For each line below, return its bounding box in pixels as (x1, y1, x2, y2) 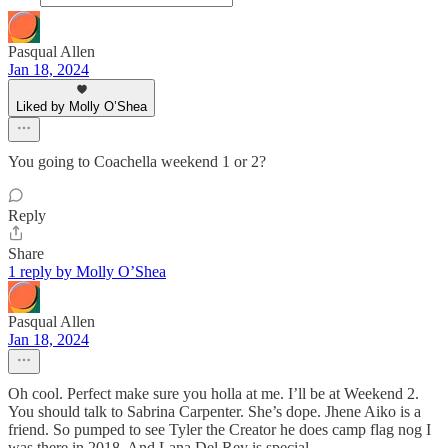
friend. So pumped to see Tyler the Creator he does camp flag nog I (8, 421, 431, 438)
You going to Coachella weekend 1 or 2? (8, 153, 266, 170)
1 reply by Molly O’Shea (8, 263, 166, 280)
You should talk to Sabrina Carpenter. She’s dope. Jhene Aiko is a (8, 403, 421, 420)
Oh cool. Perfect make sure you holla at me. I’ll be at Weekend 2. (8, 385, 419, 402)
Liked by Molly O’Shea (16, 99, 147, 114)
